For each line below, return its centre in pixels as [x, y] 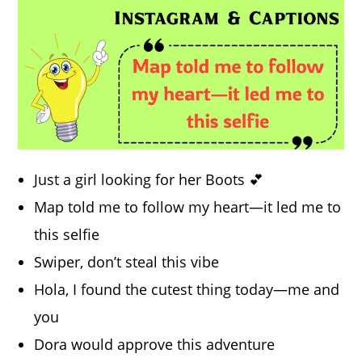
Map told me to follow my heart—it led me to [188, 207]
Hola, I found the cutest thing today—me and [187, 290]
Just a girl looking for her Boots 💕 [149, 180]
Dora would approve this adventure [155, 345]
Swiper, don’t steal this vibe [127, 262]
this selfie [67, 235]
